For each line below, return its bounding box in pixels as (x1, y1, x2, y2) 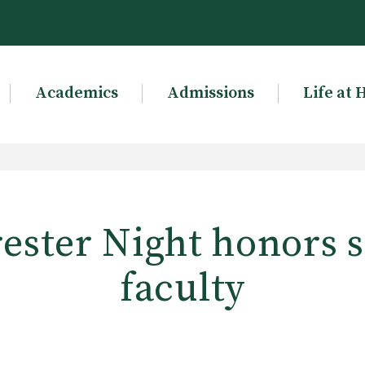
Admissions (166, 83, 254, 103)
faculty (120, 265, 245, 314)
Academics (34, 83, 118, 103)
